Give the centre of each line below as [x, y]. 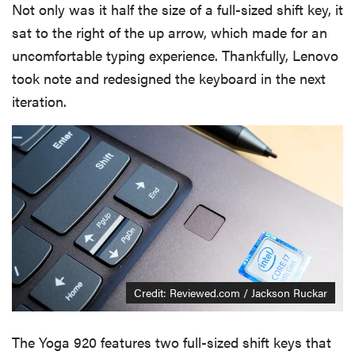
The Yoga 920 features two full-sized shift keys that [172, 342]
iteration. [39, 101]
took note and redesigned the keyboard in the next [169, 78]
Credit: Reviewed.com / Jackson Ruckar [231, 293]
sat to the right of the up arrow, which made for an [170, 32]
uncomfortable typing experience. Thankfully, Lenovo [175, 55]
